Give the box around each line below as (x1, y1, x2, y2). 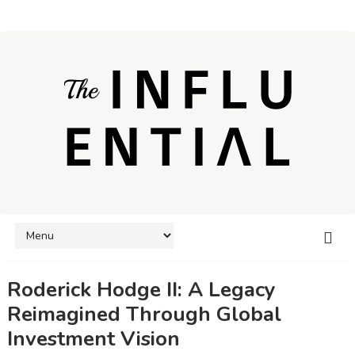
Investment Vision (6, 324, 180, 353)
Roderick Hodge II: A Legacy (6, 275, 276, 303)
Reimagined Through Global (6, 300, 281, 328)
